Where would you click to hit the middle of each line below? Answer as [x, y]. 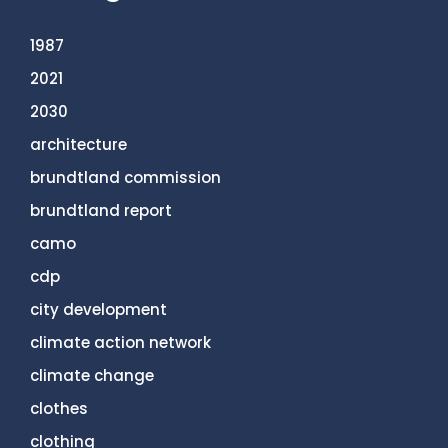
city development [98, 309]
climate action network [120, 342]
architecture [78, 144]
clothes [59, 408]
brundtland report [101, 210]
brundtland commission [125, 177]
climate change [92, 375]
